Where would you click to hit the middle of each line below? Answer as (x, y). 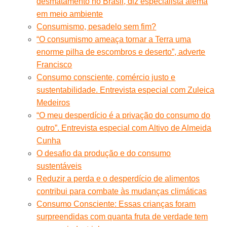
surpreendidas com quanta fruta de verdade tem (122, 216)
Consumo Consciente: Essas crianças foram (116, 204)
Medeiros (53, 102)
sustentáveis (59, 166)
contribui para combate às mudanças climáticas (122, 191)
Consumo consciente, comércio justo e (106, 77)
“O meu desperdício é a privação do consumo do (124, 115)
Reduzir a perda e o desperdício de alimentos (118, 178)
